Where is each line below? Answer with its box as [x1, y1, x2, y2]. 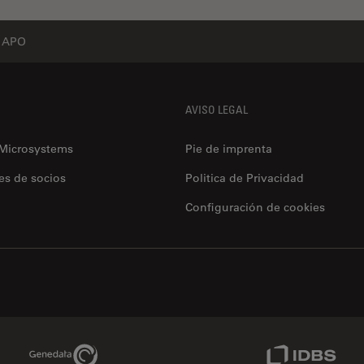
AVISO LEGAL [185, 102, 248, 116]
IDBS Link [299, 336, 359, 353]
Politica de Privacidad [185, 170, 304, 185]
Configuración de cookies [185, 199, 325, 214]
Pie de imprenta [185, 141, 272, 156]
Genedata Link [62, 336, 150, 353]
